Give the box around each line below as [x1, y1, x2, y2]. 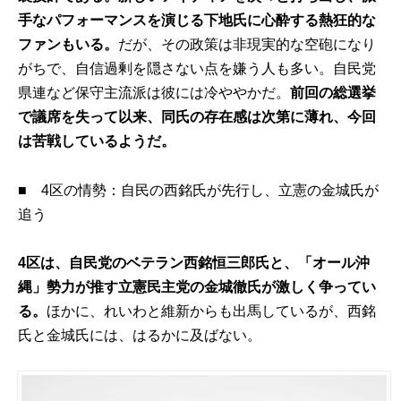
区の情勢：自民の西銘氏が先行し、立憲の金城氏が [49, 182, 380, 198]
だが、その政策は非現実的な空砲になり [118, 37, 377, 53]
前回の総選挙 [290, 85, 377, 101]
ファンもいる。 [18, 37, 119, 53]
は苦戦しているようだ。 [18, 133, 176, 149]
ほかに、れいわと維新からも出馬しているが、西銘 [47, 303, 377, 319]
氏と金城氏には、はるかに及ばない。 [18, 327, 262, 343]
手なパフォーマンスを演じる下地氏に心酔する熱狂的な [18, 13, 377, 29]
